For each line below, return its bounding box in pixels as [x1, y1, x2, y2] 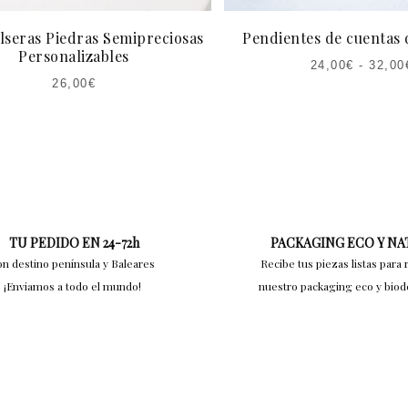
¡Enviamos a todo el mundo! [4, 279, 142, 294]
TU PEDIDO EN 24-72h [9, 234, 140, 252]
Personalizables [18, 46, 129, 66]
